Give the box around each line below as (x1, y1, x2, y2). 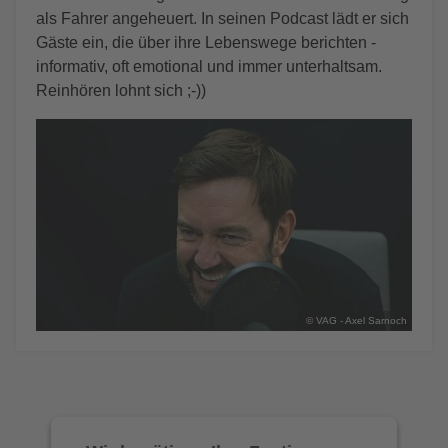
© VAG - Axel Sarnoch (306, 314, 407, 326)
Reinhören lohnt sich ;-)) (36, 82, 206, 99)
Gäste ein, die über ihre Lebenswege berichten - (36, 34, 376, 51)
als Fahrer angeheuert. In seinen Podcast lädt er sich (36, 10, 409, 27)
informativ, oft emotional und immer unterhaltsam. (36, 58, 382, 75)
